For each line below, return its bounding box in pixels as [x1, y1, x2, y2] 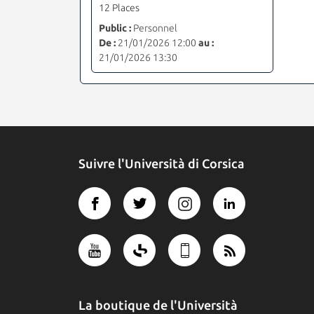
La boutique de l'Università [78, 297, 238, 312]
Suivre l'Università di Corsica [78, 156, 245, 170]
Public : [99, 22, 131, 34]
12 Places [99, 1, 139, 13]
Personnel [131, 22, 177, 34]
